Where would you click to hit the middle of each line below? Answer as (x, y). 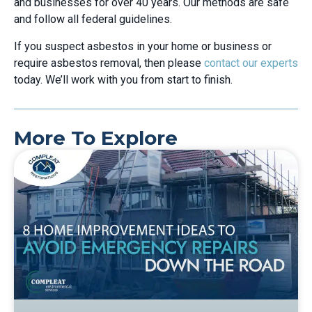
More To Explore (96, 138)
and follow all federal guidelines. (94, 19)
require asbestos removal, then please (109, 63)
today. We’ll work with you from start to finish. (125, 79)
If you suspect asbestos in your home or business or (143, 46)
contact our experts (251, 63)
